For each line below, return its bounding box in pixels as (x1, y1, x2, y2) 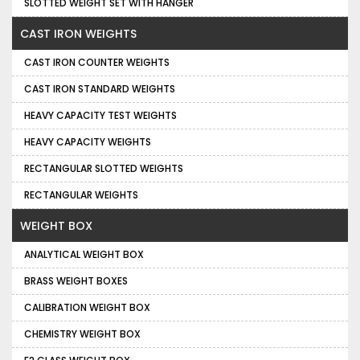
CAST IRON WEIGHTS (20, 26, 137, 43)
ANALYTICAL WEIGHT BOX (24, 247, 144, 262)
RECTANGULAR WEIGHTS (24, 188, 138, 202)
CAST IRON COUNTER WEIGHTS (24, 55, 170, 70)
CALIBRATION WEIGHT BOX (24, 301, 150, 315)
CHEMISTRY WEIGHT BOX (24, 327, 141, 342)
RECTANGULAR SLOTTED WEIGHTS (24, 162, 183, 176)
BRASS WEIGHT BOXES (24, 274, 128, 288)
